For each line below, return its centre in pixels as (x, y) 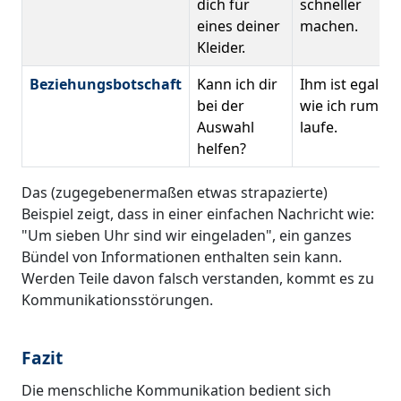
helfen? (222, 148)
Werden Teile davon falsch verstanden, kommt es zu (198, 278)
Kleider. (221, 47)
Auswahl (226, 127)
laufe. (319, 127)
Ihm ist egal (339, 84)
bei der (221, 105)
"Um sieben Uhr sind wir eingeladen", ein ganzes (187, 235)
